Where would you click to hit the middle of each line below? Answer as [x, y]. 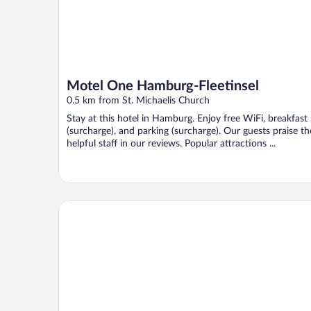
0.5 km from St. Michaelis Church [138, 101]
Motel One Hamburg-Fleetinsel [163, 86]
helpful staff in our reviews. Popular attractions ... [171, 144]
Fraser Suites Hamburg [113, 206]
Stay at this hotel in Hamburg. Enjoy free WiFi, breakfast [187, 119]
